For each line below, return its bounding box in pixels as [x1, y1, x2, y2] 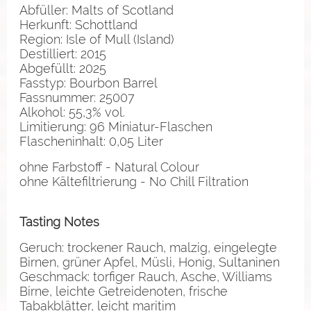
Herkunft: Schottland [19, 17, 137, 32]
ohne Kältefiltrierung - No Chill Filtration [19, 174, 249, 189]
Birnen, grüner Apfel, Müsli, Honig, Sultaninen [19, 254, 280, 269]
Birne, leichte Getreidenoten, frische [19, 283, 228, 299]
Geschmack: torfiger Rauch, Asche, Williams [19, 269, 272, 284]
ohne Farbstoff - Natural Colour [19, 159, 199, 174]
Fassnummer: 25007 [19, 90, 138, 105]
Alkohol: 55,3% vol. [19, 104, 125, 119]
